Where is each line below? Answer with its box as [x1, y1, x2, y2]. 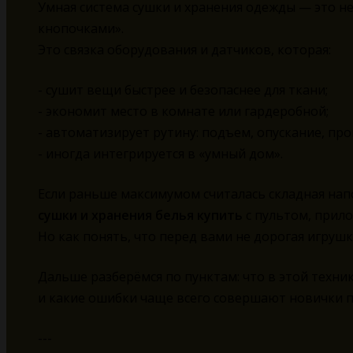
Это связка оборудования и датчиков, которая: [38, 41, 331, 59]
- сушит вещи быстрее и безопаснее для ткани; [38, 81, 328, 99]
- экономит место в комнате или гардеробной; [38, 102, 329, 121]
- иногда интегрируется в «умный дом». [38, 145, 283, 163]
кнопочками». [38, 20, 124, 38]
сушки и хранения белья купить [38, 206, 243, 225]
